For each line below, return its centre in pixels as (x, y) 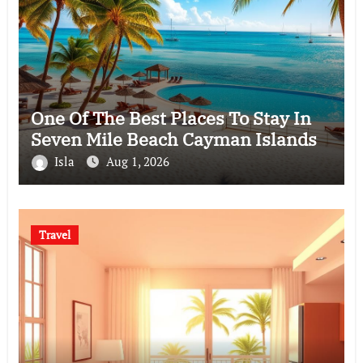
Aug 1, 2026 (137, 162)
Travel (54, 235)
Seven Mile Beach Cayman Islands (173, 139)
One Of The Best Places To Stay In (171, 118)
